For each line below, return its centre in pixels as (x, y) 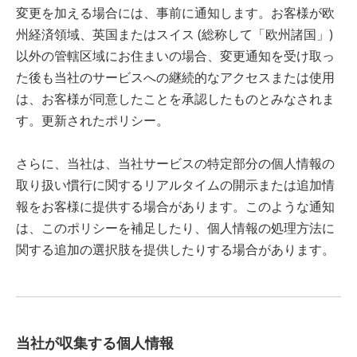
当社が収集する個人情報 (95, 343)
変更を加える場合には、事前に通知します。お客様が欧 (175, 13)
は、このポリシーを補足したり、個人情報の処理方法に (175, 228)
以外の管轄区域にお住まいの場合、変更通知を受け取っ (175, 56)
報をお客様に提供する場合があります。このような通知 (175, 206)
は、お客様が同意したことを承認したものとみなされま (175, 99)
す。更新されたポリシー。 (92, 120)
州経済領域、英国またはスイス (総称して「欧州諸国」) (175, 34)
